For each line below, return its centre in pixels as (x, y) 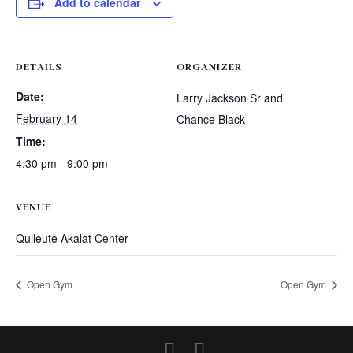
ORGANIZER (209, 67)
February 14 (46, 118)
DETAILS (39, 67)
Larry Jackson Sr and (230, 98)
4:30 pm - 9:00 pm (62, 163)
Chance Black (211, 119)
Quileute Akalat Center (72, 238)
